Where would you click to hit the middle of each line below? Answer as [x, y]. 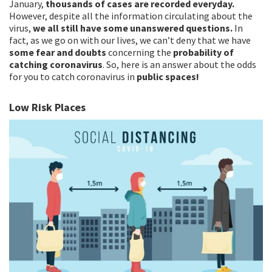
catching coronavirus [56, 65]
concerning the [141, 53]
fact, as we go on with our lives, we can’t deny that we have [130, 40]
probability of [203, 53]
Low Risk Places [47, 107]
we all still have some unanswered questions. [133, 28]
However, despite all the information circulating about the [131, 16]
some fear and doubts [59, 53]
